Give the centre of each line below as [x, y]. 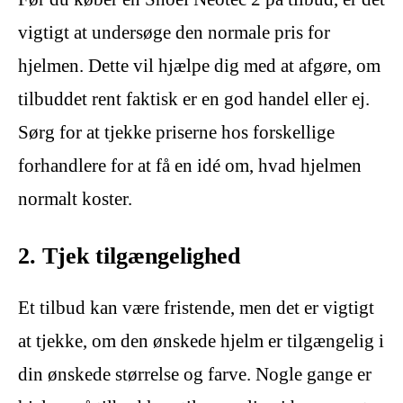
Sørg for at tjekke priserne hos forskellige [176, 133]
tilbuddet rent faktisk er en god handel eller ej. [194, 99]
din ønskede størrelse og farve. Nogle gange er [195, 374]
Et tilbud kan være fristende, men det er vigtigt [196, 307]
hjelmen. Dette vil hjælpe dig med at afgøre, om [199, 66]
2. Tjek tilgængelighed [129, 255]
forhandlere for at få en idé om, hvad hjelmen [190, 166]
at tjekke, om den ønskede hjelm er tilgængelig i [201, 340]
